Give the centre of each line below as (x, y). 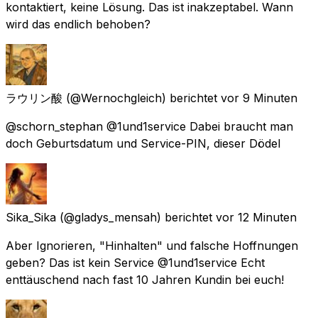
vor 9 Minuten (259, 98)
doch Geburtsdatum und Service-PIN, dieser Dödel (143, 143)
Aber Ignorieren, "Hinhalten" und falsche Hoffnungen (152, 245)
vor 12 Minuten (256, 217)
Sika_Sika (31, 217)
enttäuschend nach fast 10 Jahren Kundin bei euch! (145, 279)
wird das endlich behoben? (78, 24)
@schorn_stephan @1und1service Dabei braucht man (149, 126)
